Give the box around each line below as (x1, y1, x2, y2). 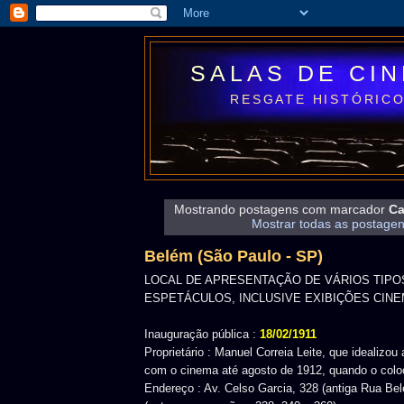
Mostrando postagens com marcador (173, 202, 389, 217)
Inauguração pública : (144, 327, 260, 342)
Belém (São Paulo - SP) (144, 247, 323, 266)
